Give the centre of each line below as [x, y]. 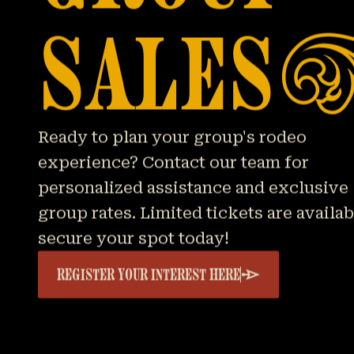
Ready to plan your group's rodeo [172, 137]
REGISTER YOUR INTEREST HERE [149, 275]
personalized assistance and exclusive [193, 188]
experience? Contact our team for [173, 162]
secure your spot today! [134, 238]
